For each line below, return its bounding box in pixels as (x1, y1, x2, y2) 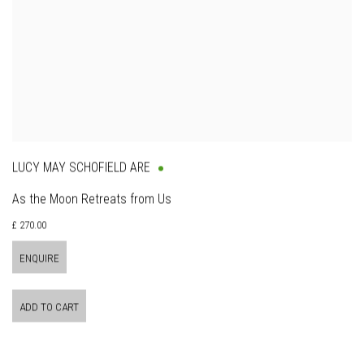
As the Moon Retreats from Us (12, 191, 171, 207)
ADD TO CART (19, 301, 79, 314)
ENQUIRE (19, 252, 59, 265)
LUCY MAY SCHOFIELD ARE (12, 160, 150, 176)
